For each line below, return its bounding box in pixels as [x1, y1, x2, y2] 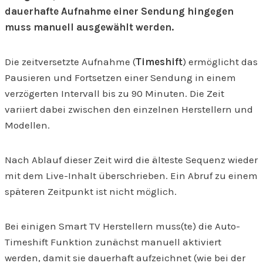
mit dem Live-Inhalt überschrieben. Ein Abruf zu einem [5, 170, 258, 182]
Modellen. [5, 119, 50, 131]
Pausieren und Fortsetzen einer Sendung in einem [5, 72, 236, 84]
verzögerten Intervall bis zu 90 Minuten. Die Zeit [5, 87, 224, 100]
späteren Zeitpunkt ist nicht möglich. [5, 186, 177, 198]
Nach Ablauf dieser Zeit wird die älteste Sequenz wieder [5, 154, 258, 166]
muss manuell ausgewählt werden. [5, 21, 174, 33]
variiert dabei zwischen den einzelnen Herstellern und [5, 103, 253, 116]
